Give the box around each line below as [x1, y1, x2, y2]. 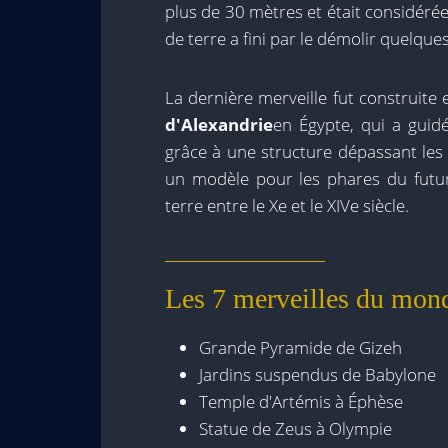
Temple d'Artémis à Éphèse [199, 390, 403, 413]
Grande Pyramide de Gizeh [199, 336, 402, 359]
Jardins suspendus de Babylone [199, 363, 436, 386]
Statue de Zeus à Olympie [199, 417, 392, 440]
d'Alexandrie [165, 113, 273, 136]
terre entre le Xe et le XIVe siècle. [165, 194, 409, 217]
